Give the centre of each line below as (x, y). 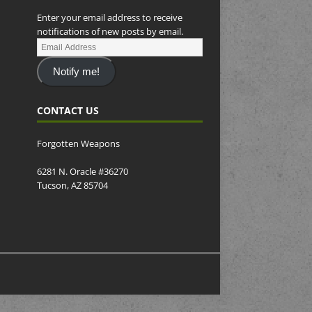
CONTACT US (68, 110)
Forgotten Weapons (78, 143)
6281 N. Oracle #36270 (82, 171)
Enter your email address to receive (109, 18)
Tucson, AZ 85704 (72, 185)
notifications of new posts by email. (110, 32)
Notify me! (77, 71)
